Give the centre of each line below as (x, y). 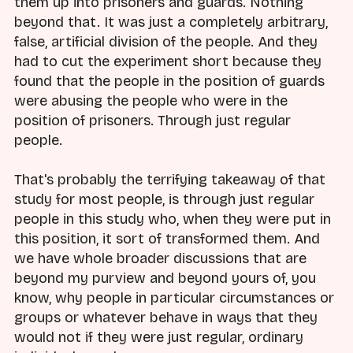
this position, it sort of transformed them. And (167, 239)
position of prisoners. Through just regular (152, 121)
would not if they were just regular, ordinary (159, 338)
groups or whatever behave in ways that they (166, 318)
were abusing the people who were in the (151, 101)
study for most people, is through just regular (164, 200)
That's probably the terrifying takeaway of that (170, 180)
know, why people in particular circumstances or (174, 298)
